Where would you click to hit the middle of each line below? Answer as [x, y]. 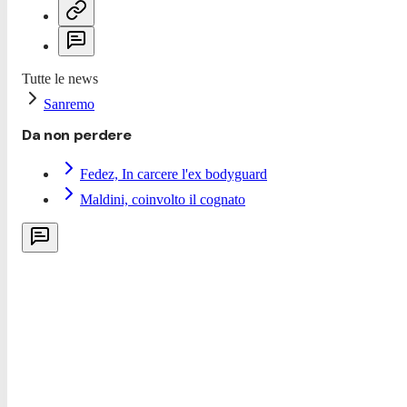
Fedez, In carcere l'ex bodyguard [174, 174]
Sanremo [69, 104]
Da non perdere [77, 135]
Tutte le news [60, 79]
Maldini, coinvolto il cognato [163, 200]
